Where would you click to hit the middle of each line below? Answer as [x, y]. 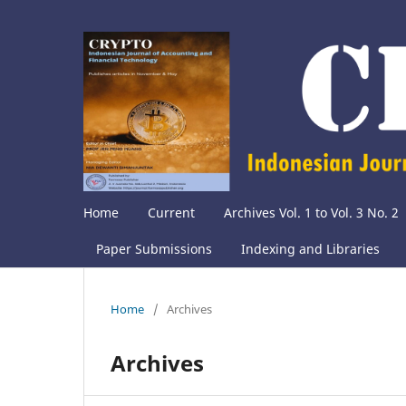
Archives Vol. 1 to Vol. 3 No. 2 [311, 213]
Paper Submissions [154, 249]
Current [171, 213]
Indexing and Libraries [310, 249]
